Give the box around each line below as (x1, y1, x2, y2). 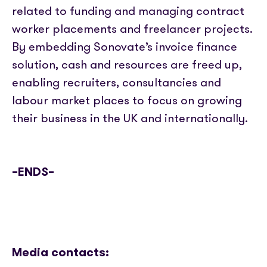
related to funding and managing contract (12, 2, 244, 19)
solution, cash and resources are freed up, (12, 56, 242, 73)
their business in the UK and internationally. (12, 110, 248, 126)
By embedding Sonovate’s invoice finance (12, 38, 237, 55)
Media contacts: (12, 244, 121, 260)
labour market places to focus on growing (12, 92, 242, 108)
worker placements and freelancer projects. (12, 20, 253, 37)
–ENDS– (12, 163, 54, 180)
